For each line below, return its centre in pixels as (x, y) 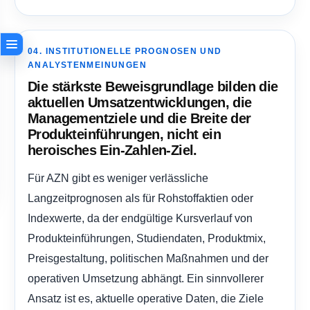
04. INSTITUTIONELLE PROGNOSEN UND (125, 52)
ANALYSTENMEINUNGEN (87, 65)
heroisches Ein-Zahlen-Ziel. (112, 151)
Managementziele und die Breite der (139, 119)
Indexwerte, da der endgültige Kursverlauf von (140, 218)
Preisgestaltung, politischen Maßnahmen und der (148, 258)
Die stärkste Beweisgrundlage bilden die (153, 87)
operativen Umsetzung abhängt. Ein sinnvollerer (146, 279)
